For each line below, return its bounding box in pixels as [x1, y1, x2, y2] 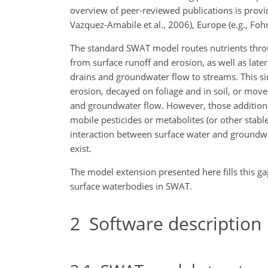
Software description [80, 211, 261, 236]
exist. [70, 142, 92, 154]
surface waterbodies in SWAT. [70, 180, 192, 192]
